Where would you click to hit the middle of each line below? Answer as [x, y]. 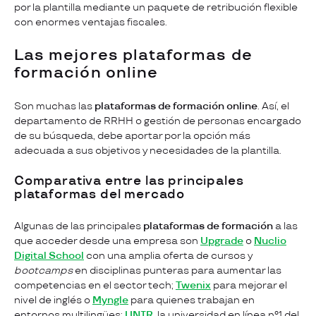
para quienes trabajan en [192, 300]
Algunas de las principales [79, 226]
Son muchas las [54, 106]
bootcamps [43, 270]
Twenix [193, 285]
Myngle [110, 300]
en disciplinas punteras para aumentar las [177, 270]
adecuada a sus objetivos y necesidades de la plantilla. [148, 150]
